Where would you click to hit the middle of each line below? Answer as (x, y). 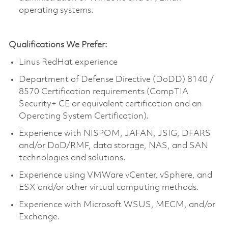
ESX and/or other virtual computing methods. (109, 187)
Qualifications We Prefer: (58, 45)
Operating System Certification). (83, 116)
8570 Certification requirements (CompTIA (103, 92)
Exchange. (39, 217)
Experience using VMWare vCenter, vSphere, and (115, 175)
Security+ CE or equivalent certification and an (110, 104)
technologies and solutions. (72, 158)
